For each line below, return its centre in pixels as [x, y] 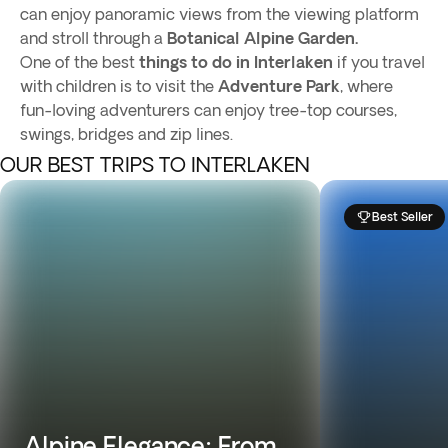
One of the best [77, 62]
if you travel [379, 62]
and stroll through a [93, 38]
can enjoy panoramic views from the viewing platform [219, 14]
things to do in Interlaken [234, 62]
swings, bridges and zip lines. [128, 134]
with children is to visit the [119, 86]
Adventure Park [279, 86]
